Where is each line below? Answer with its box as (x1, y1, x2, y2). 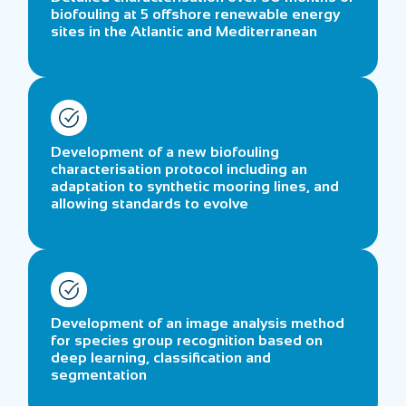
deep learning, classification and (51, 350, 272, 366)
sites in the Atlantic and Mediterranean (51, 24, 318, 40)
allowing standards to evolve (51, 195, 249, 211)
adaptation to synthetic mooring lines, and (51, 178, 340, 194)
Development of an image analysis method (51, 315, 345, 332)
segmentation (51, 367, 148, 383)
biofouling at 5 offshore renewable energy (51, 6, 341, 23)
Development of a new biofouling (51, 143, 280, 159)
